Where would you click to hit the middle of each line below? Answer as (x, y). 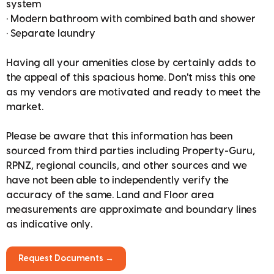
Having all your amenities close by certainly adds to (131, 63)
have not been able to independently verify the (117, 181)
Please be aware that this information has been (119, 137)
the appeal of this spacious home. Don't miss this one (131, 78)
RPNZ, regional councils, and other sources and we (127, 166)
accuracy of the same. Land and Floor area (110, 195)
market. (25, 107)
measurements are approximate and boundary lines (131, 210)
